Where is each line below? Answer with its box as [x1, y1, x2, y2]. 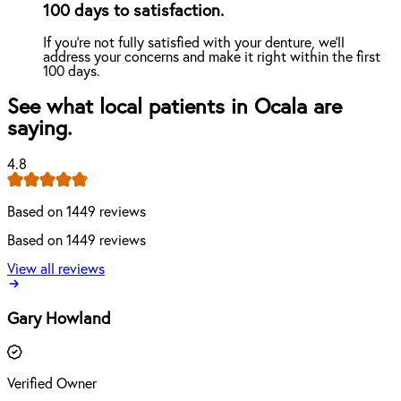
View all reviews [7, 262, 105, 277]
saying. [7, 118, 73, 141]
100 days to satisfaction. [43, 2, 224, 20]
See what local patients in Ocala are [7, 97, 342, 119]
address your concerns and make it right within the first [43, 50, 380, 65]
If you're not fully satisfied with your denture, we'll [43, 36, 345, 51]
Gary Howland [7, 310, 111, 328]
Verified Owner [7, 376, 97, 391]
